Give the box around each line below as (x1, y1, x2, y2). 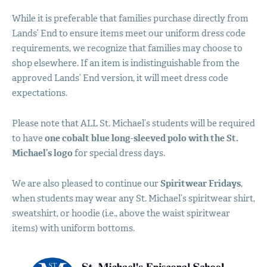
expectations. (11, 86, 67, 99)
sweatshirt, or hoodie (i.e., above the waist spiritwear (11, 207, 230, 219)
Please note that (11, 117, 80, 129)
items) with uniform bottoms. (11, 222, 135, 234)
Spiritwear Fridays (160, 177, 241, 190)
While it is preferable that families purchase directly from (11, 12, 249, 24)
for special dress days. (72, 147, 165, 159)
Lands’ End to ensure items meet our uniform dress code (11, 27, 246, 39)
